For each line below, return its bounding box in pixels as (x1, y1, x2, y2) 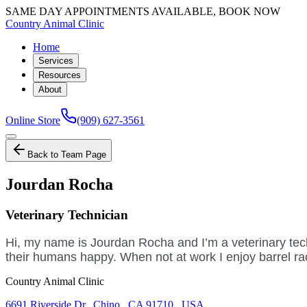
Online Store (5, 114, 60, 126)
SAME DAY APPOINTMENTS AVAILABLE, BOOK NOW (5, 5, 280, 17)
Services (38, 56, 73, 66)
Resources (38, 70, 81, 80)
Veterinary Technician (5, 207, 128, 222)
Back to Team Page (27, 149, 106, 160)
